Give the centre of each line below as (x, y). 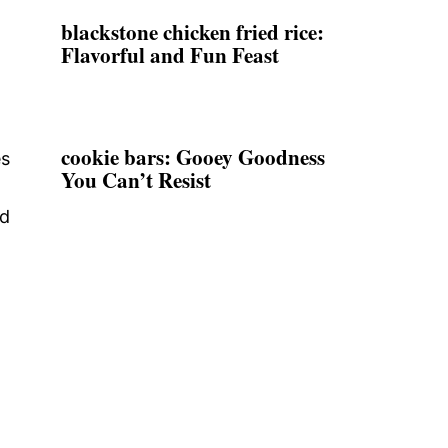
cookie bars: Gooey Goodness (193, 156)
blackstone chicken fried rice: (192, 31)
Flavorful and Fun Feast (170, 54)
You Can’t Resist (136, 179)
